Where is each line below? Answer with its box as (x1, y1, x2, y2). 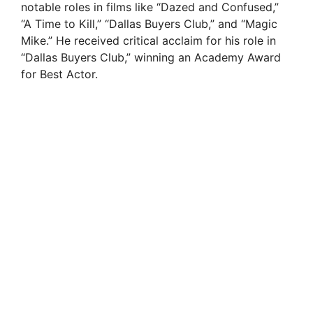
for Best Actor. (21, 67, 98, 82)
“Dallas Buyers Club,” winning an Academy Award (21, 50, 281, 65)
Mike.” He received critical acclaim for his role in (21, 34, 276, 48)
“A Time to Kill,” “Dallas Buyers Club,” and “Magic (21, 17, 277, 31)
